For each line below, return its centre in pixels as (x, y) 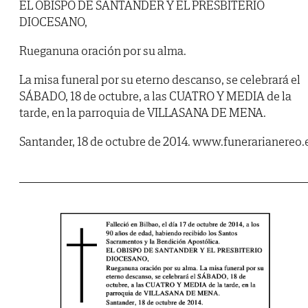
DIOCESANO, (53, 22)
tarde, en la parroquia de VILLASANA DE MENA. (143, 113)
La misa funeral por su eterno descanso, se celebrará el (160, 80)
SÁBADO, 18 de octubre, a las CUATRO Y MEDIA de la (155, 96)
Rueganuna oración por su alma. (103, 51)
